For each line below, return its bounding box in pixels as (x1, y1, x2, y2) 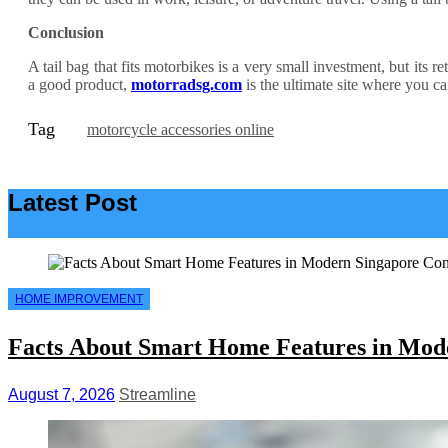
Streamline (119, 385, 196, 403)
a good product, (28, 76, 131, 94)
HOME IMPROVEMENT (15, 292, 143, 307)
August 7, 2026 (8, 385, 115, 403)
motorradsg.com (131, 76, 242, 94)
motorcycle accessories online (87, 120, 274, 138)
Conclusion (28, 24, 104, 42)
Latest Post (8, 189, 137, 217)
